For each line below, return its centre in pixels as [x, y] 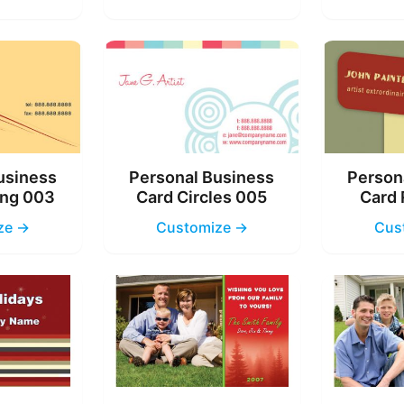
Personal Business [202, 177]
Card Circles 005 [202, 197]
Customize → [202, 227]
